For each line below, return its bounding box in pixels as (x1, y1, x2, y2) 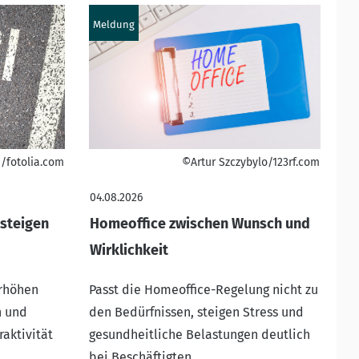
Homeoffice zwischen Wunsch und (89, 214, 310, 232)
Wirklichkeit (89, 240, 168, 259)
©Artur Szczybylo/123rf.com (182, 155, 320, 169)
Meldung (92, 18, 135, 30)
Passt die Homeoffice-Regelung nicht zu (88, 281, 318, 297)
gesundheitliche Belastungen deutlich (88, 326, 310, 342)
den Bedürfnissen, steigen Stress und (88, 304, 304, 320)
